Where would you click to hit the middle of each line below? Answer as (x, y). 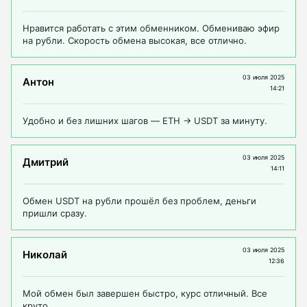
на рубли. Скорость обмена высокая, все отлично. (135, 41)
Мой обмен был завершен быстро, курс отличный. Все (145, 294)
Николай (45, 254)
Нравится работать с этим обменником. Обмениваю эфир (151, 28)
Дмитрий (46, 162)
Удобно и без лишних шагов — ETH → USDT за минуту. (145, 121)
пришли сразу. (55, 213)
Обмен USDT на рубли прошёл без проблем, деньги (139, 201)
